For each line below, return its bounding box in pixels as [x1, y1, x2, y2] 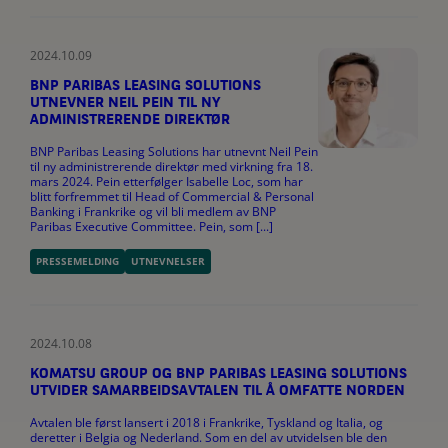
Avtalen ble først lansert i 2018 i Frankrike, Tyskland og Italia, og [30, 413, 383, 431]
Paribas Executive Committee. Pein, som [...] [30, 217, 273, 235]
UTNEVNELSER [131, 253, 205, 268]
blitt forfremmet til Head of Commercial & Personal [30, 187, 314, 205]
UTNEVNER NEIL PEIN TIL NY [30, 95, 221, 111]
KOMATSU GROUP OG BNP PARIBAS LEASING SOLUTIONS [30, 366, 407, 382]
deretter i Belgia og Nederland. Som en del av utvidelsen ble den [30, 428, 387, 446]
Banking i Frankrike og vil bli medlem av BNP [30, 202, 276, 220]
